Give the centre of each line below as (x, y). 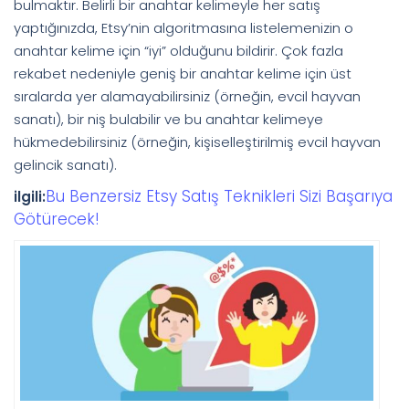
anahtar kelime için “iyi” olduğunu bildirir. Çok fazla (178, 50)
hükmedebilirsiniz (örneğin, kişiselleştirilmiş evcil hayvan (197, 142)
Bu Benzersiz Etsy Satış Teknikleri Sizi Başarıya (219, 196)
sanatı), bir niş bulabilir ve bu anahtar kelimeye (168, 119)
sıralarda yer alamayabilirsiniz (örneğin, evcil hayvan (187, 96)
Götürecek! (57, 219)
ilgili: (30, 196)
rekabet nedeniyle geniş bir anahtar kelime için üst (183, 73)
